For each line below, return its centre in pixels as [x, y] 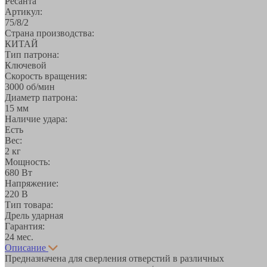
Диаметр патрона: [41, 97]
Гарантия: [25, 226]
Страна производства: [49, 33]
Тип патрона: [32, 54]
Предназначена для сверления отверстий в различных [114, 258]
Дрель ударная [34, 215]
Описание [25, 247]
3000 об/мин [30, 86]
